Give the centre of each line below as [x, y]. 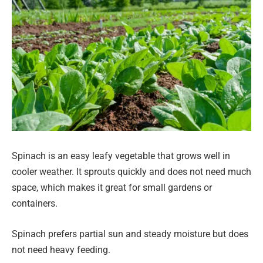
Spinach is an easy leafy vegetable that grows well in [121, 156]
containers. [35, 204]
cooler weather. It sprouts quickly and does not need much [131, 172]
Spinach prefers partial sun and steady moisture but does [130, 234]
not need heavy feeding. [61, 250]
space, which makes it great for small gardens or [112, 188]
